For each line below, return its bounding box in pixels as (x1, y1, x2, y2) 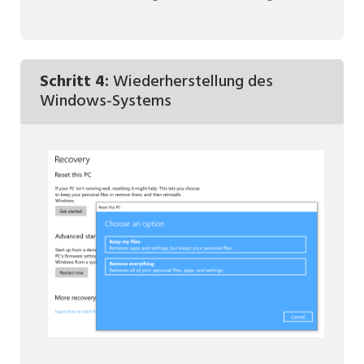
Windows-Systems (40, 89, 171, 115)
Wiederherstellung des (109, 69, 273, 96)
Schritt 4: (40, 69, 109, 96)
